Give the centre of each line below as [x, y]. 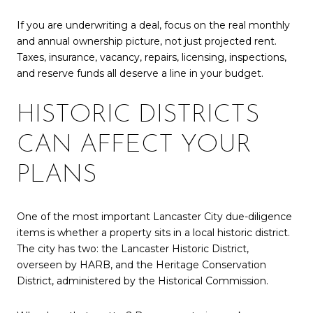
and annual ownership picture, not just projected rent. [147, 42]
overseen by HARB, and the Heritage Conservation [141, 265]
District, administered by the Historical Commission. [143, 281]
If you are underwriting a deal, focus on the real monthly [153, 26]
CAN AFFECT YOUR [134, 145]
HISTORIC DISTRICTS [138, 115]
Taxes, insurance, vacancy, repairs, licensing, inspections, [152, 58]
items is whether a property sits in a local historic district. [153, 233]
